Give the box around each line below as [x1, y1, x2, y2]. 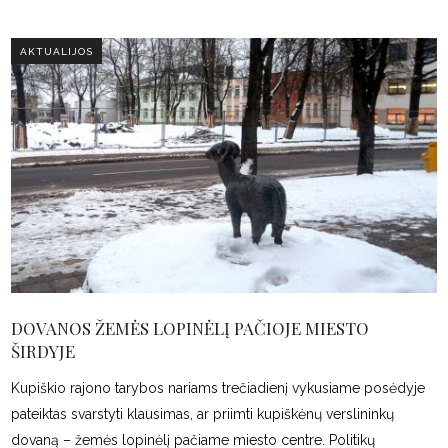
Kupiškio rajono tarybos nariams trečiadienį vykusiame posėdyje [11, 380, 426, 397]
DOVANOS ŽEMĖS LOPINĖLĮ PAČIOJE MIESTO [11, 317, 370, 340]
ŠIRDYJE [11, 340, 76, 363]
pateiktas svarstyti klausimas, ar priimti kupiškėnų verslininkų [11, 406, 395, 423]
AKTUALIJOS [20, 45, 94, 57]
